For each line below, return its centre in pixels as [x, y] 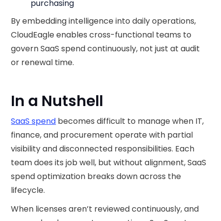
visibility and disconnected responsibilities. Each [103, 149]
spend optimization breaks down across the [96, 176]
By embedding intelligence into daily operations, [104, 21]
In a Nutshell [59, 101]
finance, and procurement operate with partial [102, 135]
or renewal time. [43, 62]
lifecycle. [28, 190]
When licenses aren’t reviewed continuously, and [105, 209]
